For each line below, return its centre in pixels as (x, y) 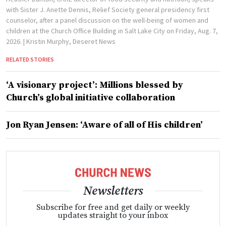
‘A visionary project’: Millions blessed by (95, 85)
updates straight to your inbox (113, 216)
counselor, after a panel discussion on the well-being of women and (107, 20)
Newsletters (113, 191)
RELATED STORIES (30, 59)
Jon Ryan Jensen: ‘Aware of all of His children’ (104, 125)
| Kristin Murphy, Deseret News (69, 41)
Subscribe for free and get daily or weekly (113, 208)
